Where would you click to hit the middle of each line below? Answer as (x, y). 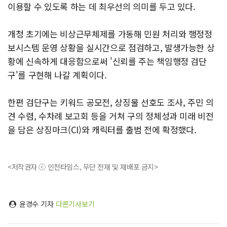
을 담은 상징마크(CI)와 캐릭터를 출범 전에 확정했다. (102, 130)
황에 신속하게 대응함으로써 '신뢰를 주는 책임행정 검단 (107, 61)
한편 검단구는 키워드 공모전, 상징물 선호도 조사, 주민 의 (111, 102)
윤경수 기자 (36, 204)
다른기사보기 (75, 204)
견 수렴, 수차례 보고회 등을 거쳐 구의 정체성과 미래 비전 (111, 116)
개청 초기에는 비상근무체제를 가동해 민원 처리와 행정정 (110, 34)
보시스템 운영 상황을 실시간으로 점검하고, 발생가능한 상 (111, 48)
